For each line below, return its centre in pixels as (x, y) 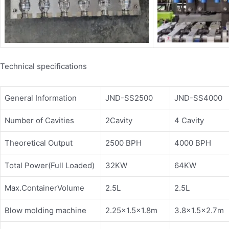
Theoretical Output (39, 143)
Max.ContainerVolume (44, 188)
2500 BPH (123, 143)
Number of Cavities (39, 121)
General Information (41, 98)
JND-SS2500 (129, 98)
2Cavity (119, 121)
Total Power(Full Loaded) (50, 166)
